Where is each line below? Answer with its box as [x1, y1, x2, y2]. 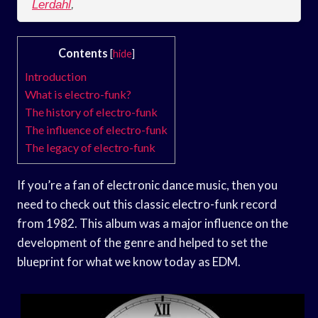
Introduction [25, 69, 87, 83]
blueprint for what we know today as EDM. [17, 253, 241, 269]
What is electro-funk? [25, 87, 131, 101]
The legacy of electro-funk [25, 140, 155, 154]
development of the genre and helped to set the [17, 234, 268, 250]
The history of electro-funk [25, 104, 158, 119]
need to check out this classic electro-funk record [17, 196, 277, 212]
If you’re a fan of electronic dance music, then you [17, 177, 278, 192]
